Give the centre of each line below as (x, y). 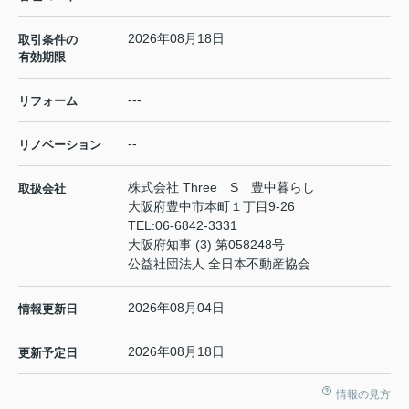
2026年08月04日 (176, 307)
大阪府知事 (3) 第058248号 (206, 244)
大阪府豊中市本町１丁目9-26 (213, 206)
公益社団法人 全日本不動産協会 (219, 263)
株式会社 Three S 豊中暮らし (221, 187)
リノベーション (60, 144)
